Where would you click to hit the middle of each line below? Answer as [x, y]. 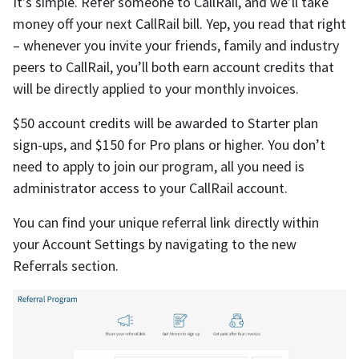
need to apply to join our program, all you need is [159, 167]
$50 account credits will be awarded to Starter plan [165, 123]
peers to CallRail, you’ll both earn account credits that [173, 67]
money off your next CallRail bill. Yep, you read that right [179, 24]
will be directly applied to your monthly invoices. [156, 89]
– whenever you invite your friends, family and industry [176, 46]
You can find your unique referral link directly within [166, 223]
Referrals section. [66, 266]
